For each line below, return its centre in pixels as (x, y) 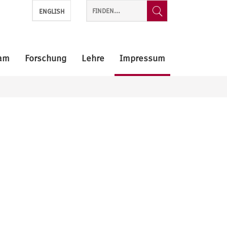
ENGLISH (52, 11)
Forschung (46, 58)
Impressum (142, 58)
